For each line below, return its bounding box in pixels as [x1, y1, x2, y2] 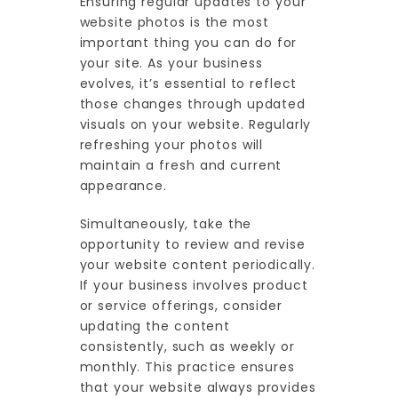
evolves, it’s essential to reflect [79, 75, 298, 93]
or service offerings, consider [79, 297, 283, 315]
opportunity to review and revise [79, 235, 306, 254]
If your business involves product [79, 276, 308, 295]
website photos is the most [79, 13, 269, 32]
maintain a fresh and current [79, 156, 283, 175]
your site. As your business [79, 54, 263, 73]
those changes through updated [79, 95, 306, 114]
